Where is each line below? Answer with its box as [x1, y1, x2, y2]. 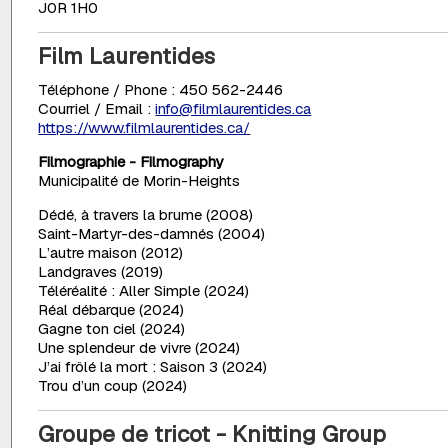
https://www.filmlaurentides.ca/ [38, 117, 251, 137]
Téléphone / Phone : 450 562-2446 [38, 79, 284, 99]
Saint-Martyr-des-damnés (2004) [38, 224, 266, 244]
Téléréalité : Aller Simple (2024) [38, 281, 250, 301]
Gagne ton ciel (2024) [38, 319, 186, 339]
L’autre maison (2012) [38, 243, 184, 263]
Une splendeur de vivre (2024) [38, 338, 241, 358]
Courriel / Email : [38, 98, 156, 118]
